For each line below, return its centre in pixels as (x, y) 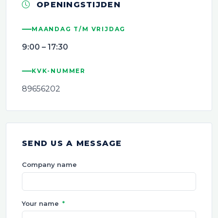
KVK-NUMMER (59, 71)
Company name (49, 164)
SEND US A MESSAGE (72, 143)
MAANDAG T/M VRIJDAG (79, 29)
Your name (41, 203)
